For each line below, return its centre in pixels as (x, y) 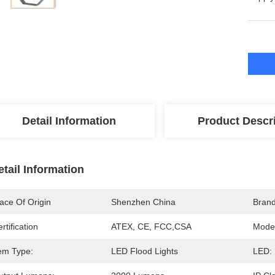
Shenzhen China (143, 202)
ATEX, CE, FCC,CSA (151, 227)
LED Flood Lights (145, 251)
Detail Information (69, 121)
